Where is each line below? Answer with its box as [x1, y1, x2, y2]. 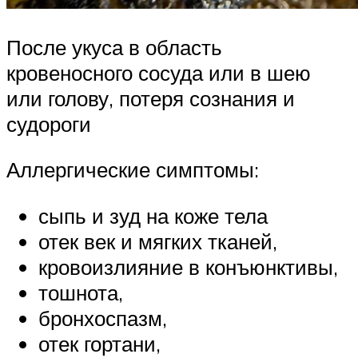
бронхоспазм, [38, 304, 167, 331]
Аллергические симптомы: [6, 157, 259, 183]
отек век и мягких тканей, [38, 228, 277, 254]
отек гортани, [38, 330, 161, 356]
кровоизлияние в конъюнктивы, [38, 253, 338, 280]
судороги [6, 110, 91, 137]
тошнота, [38, 279, 123, 305]
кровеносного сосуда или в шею [6, 59, 311, 86]
